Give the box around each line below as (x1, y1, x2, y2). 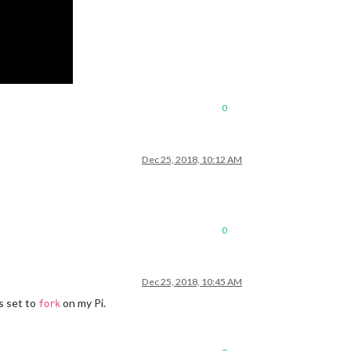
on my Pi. (60, 296, 106, 309)
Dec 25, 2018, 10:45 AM (142, 276, 242, 288)
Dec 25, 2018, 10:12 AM (142, 154, 242, 165)
